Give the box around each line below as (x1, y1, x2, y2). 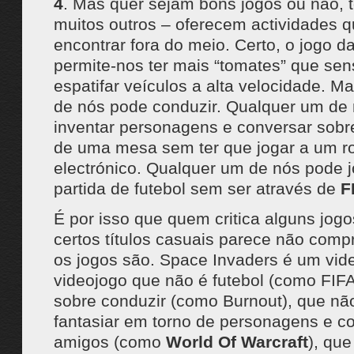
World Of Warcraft (165, 333, 308, 351)
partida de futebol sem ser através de (53, 179, 341, 198)
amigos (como (53, 333, 166, 351)
